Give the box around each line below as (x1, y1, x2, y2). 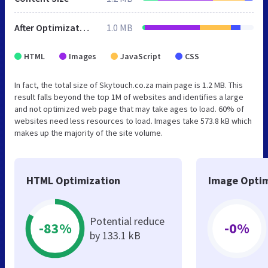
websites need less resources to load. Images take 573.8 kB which (14, 115, 252, 126)
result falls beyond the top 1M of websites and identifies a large (14, 91, 243, 102)
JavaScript (120, 50, 161, 62)
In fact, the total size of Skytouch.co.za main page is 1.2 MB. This (14, 79, 243, 90)
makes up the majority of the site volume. (14, 127, 163, 138)
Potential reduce (90, 214, 165, 228)
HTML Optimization (26, 173, 120, 187)
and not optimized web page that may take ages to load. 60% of (14, 103, 244, 114)
